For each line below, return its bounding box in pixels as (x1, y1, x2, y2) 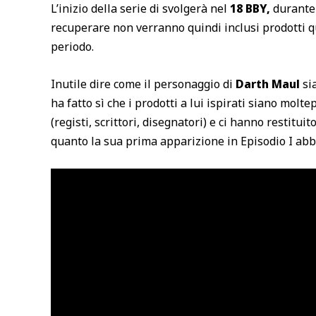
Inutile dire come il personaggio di (51, 75, 233, 92)
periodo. (51, 39, 94, 55)
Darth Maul (233, 75, 303, 92)
